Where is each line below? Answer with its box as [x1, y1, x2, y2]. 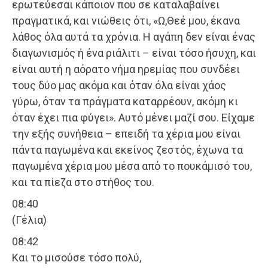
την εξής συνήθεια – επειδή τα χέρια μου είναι [12, 127, 240, 141]
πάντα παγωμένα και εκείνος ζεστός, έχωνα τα [12, 144, 243, 157]
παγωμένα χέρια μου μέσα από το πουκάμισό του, [12, 160, 252, 173]
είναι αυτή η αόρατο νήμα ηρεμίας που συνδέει [12, 63, 240, 76]
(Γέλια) [12, 214, 47, 227]
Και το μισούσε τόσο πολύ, [12, 251, 141, 264]
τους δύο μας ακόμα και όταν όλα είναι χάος [12, 79, 226, 92]
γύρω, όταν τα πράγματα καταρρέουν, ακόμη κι [12, 95, 238, 108]
